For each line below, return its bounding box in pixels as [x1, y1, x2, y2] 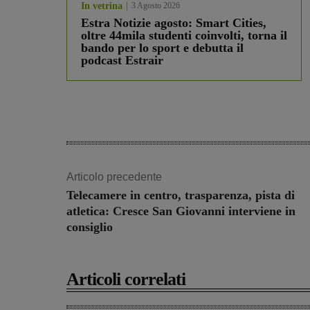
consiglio [66, 220, 113, 235]
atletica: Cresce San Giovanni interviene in [66, 204, 295, 219]
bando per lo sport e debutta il [81, 41, 244, 55]
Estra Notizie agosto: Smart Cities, [81, 16, 266, 30]
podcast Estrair [81, 53, 163, 68]
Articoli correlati [66, 269, 185, 290]
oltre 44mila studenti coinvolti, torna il [81, 28, 287, 43]
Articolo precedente [66, 171, 162, 183]
